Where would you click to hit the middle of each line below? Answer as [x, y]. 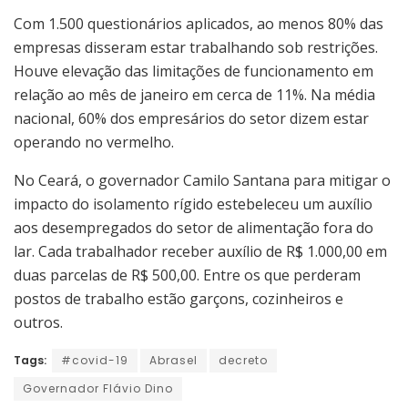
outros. [38, 322]
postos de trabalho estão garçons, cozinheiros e [178, 298]
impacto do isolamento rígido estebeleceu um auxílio [193, 204]
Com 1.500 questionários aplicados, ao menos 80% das [199, 23]
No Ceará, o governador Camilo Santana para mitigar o [202, 180]
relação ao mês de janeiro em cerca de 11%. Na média [194, 94]
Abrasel [173, 360]
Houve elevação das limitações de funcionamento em [194, 71]
